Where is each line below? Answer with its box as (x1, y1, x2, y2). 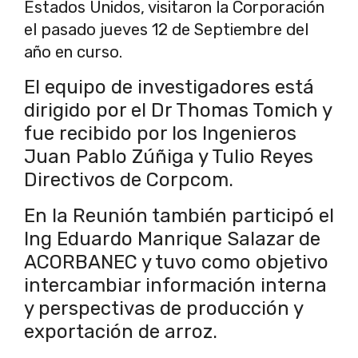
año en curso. (24, 42, 122, 62)
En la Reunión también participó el (24, 205, 334, 228)
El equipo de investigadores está (24, 76, 314, 99)
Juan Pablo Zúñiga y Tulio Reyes (24, 145, 313, 169)
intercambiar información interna (24, 274, 327, 297)
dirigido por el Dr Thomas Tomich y (24, 99, 332, 122)
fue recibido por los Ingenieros (24, 122, 296, 145)
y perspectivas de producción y (24, 297, 303, 320)
